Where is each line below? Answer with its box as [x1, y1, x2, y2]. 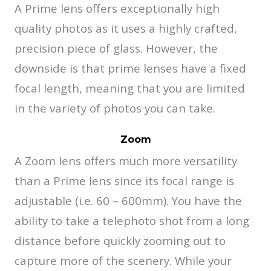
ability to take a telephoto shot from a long [15, 212, 249, 228]
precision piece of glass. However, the [15, 40, 218, 56]
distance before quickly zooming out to [15, 232, 226, 248]
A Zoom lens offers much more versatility [15, 152, 237, 168]
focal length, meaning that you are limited [15, 80, 245, 96]
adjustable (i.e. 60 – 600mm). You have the [15, 192, 242, 208]
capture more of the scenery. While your [15, 252, 232, 268]
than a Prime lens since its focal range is [15, 172, 234, 188]
